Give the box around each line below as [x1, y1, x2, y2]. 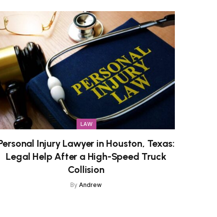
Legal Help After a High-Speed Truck [6, 150, 167, 162]
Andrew [79, 181, 102, 188]
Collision [68, 163, 105, 175]
